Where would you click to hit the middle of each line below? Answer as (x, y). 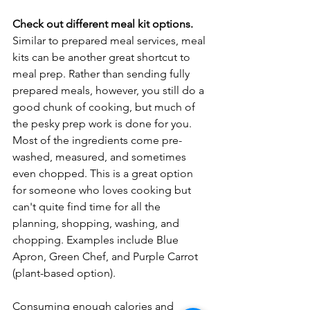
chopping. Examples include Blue (97, 240)
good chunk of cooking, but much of (105, 107)
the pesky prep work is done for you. (103, 124)
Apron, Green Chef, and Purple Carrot (107, 257)
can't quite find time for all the (88, 207)
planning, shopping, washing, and (97, 224)
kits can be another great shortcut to (103, 57)
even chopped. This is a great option (104, 174)
